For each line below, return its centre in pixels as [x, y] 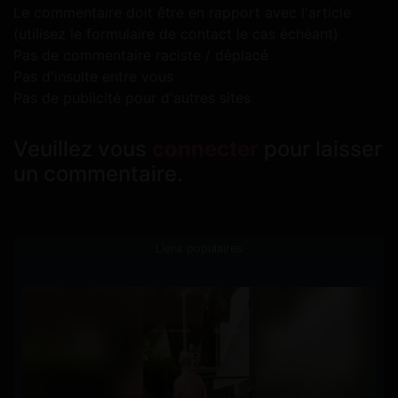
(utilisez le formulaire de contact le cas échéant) [176, 34]
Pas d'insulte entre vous [93, 77]
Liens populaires [199, 248]
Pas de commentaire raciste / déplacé [141, 56]
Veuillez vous [83, 149]
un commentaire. [98, 174]
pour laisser [320, 149]
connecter [205, 149]
